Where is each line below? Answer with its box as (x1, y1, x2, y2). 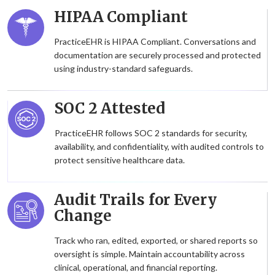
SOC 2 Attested (55, 99, 165, 118)
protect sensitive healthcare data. (55, 155, 185, 166)
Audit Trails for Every (54, 190, 217, 210)
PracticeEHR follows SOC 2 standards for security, (55, 128, 247, 139)
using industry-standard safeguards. (54, 63, 193, 74)
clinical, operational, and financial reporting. (54, 262, 217, 273)
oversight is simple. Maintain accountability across (54, 249, 245, 260)
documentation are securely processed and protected (54, 50, 261, 61)
